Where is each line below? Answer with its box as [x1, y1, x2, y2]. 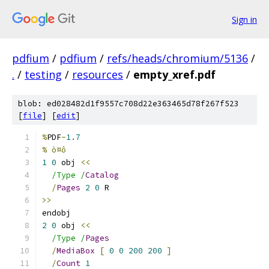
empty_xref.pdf [133, 67, 216, 82]
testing [25, 67, 62, 82]
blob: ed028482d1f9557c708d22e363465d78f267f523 [18, 98, 239, 109]
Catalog [85, 170, 119, 180]
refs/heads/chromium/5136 [107, 51, 248, 65]
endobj [42, 208, 71, 218]
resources [72, 67, 123, 82]
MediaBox [56, 246, 95, 256]
